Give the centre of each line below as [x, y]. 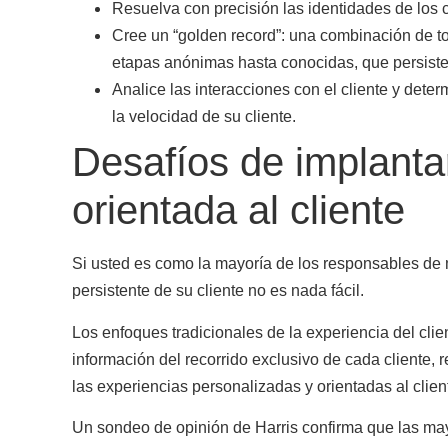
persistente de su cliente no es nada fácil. [218, 291]
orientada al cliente [238, 210]
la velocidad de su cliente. [204, 117]
